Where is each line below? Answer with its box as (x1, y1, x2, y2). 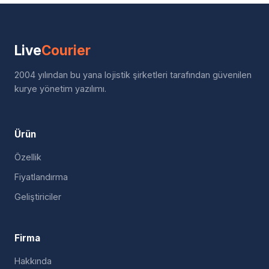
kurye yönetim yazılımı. (14, 83, 106, 94)
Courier (41, 42, 91, 58)
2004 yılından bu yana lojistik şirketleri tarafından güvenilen (14, 70, 252, 80)
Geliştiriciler (14, 192, 61, 202)
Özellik (14, 152, 41, 162)
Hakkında (14, 256, 52, 266)
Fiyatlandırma (14, 172, 68, 182)
